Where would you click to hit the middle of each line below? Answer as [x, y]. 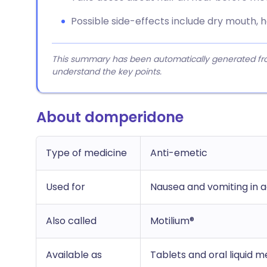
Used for [66, 187]
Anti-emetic [179, 153]
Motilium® [172, 221]
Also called [71, 221]
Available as [74, 255]
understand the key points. [107, 72]
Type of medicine [86, 153]
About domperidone [110, 117]
